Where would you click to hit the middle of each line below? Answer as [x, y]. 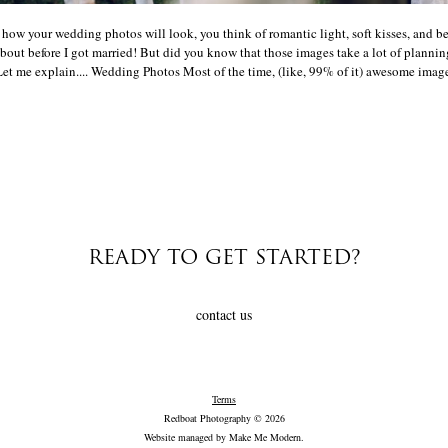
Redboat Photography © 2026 [224, 418]
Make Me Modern [265, 437]
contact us [224, 315]
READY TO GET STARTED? [224, 259]
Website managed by [186, 437]
